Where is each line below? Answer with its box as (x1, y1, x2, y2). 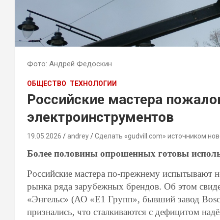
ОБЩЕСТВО (27, 80, 66, 87)
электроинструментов (27, 109, 174, 125)
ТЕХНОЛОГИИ (70, 80, 117, 87)
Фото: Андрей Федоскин (27, 59, 112, 68)
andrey (67, 132, 89, 140)
